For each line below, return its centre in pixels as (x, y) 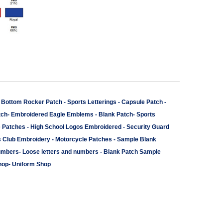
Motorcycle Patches (84, 139)
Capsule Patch (142, 102)
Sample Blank (137, 139)
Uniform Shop (31, 164)
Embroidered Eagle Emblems (52, 114)
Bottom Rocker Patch (32, 102)
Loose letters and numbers (61, 152)
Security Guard (148, 127)
